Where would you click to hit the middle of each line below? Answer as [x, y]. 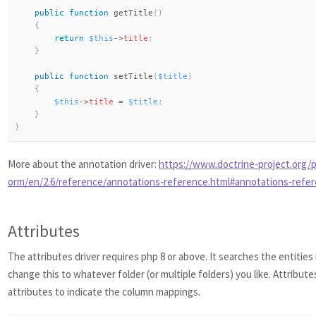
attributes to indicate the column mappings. [104, 292]
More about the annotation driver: [83, 164]
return [69, 38]
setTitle [133, 77]
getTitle [133, 13]
